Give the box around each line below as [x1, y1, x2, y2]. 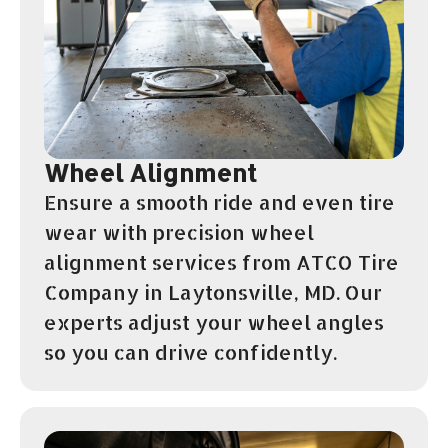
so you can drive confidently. [44, 338, 337, 365]
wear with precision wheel [44, 218, 314, 245]
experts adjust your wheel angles [44, 308, 384, 335]
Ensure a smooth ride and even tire [44, 188, 395, 215]
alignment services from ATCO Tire [44, 248, 399, 275]
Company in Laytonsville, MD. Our [44, 278, 382, 305]
